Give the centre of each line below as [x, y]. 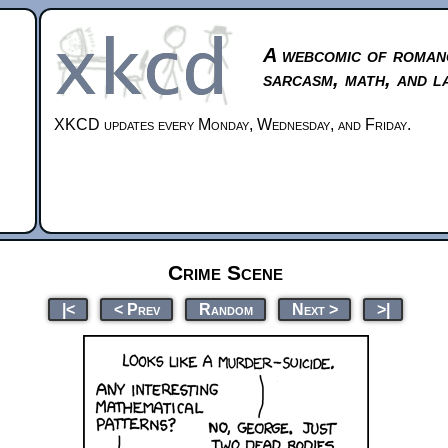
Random [225, 309]
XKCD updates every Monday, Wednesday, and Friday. [232, 124]
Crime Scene [225, 272]
